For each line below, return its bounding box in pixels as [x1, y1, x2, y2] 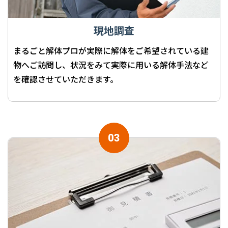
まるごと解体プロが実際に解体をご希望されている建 [13, 44, 209, 57]
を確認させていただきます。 [13, 73, 118, 85]
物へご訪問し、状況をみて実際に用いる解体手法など [13, 59, 209, 71]
